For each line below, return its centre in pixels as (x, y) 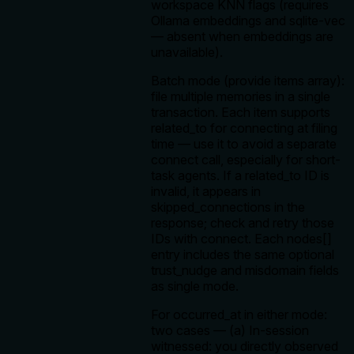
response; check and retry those (243, 223)
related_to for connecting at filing (244, 128)
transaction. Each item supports (241, 113)
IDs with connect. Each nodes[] (241, 239)
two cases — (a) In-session (230, 331)
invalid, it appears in (206, 192)
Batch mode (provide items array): (248, 81)
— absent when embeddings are (242, 37)
